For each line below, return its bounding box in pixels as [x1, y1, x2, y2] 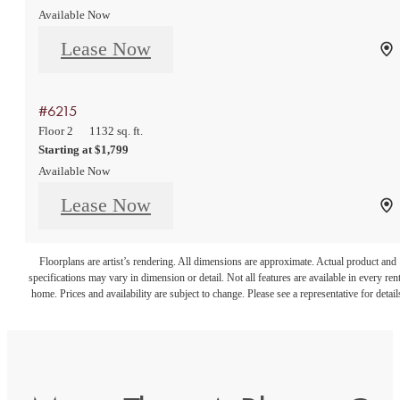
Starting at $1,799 [38, 142, 129, 156]
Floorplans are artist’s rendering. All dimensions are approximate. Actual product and [39, 254, 396, 268]
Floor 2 [38, 123, 73, 137]
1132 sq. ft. [89, 123, 143, 137]
